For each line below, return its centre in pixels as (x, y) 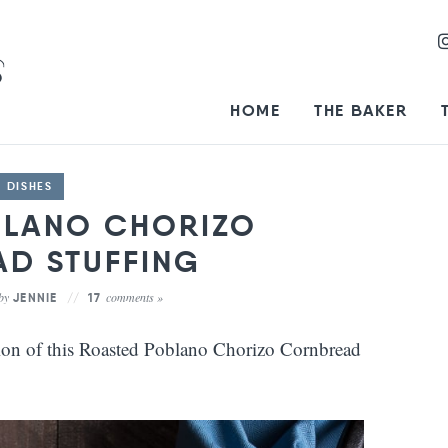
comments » (134, 297)
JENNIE (35, 297)
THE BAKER (361, 110)
